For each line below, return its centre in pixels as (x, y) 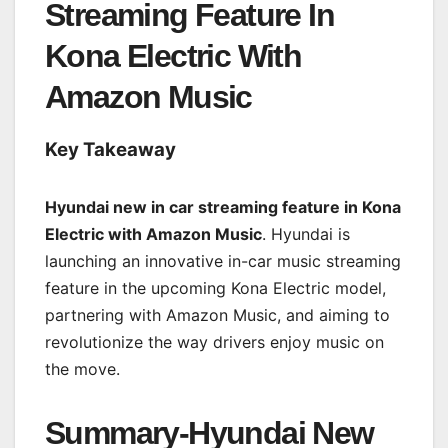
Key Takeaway (110, 149)
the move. (82, 368)
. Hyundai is (306, 233)
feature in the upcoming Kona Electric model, (215, 287)
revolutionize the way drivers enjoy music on (214, 341)
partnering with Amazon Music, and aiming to (217, 314)
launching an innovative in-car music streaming (223, 260)
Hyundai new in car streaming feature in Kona (223, 206)
